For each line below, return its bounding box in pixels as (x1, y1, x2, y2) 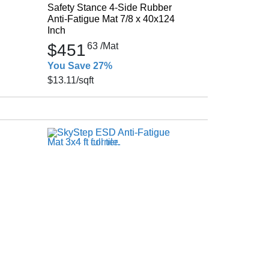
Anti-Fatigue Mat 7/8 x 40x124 (47, 14, 175, 24)
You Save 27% (47, 61, 112, 71)
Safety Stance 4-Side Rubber (47, 2, 172, 13)
